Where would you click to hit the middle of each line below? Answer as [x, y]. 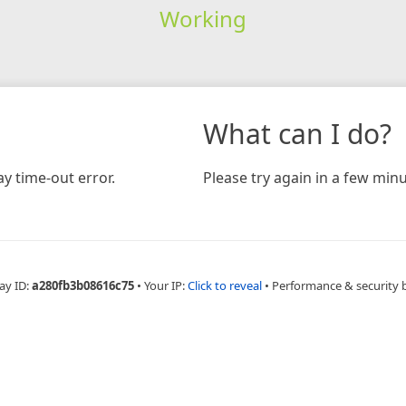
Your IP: [165, 285]
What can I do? [297, 133]
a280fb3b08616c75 [82, 285]
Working [203, 18]
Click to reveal [224, 285]
